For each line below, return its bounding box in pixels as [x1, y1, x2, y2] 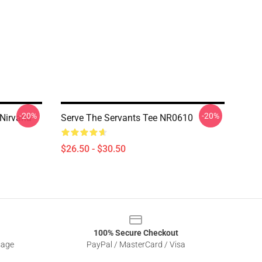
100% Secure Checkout [93, 228, 178, 237]
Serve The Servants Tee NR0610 [61, 112, 193, 123]
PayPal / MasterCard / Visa [86, 240, 185, 249]
